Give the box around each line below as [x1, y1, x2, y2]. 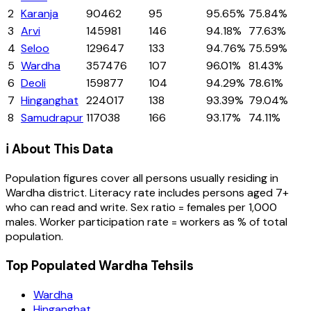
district [48, 185, 85, 201]
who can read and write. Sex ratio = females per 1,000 [6, 200, 277, 215]
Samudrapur [21, 110, 83, 125]
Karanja [21, 6, 58, 21]
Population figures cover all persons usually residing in [6, 171, 278, 186]
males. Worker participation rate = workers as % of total [6, 215, 287, 230]
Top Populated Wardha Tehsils [6, 256, 194, 274]
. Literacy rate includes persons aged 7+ [85, 185, 289, 201]
